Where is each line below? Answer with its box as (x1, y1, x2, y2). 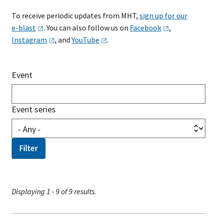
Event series (12, 104, 56, 115)
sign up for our (139, 11, 187, 20)
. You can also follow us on (44, 23, 130, 32)
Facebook (130, 23, 161, 32)
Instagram (12, 35, 47, 45)
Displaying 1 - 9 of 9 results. (12, 186, 96, 196)
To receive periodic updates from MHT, (12, 11, 139, 20)
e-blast (12, 23, 36, 32)
